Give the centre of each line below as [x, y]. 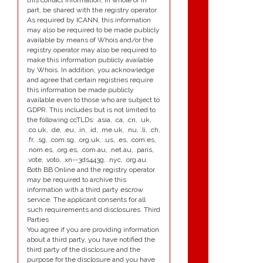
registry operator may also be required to [92, 50]
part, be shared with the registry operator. [92, 10]
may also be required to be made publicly [93, 30]
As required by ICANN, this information [89, 20]
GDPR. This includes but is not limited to [91, 110]
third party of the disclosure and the [84, 250]
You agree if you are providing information [93, 230]
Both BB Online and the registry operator [91, 170]
